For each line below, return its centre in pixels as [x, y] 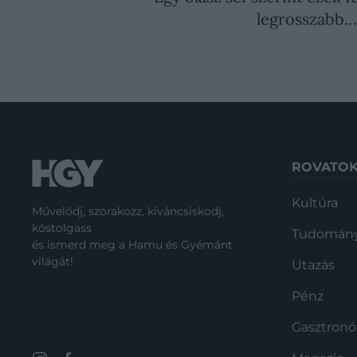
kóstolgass [62, 228]
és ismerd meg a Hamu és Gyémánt [132, 245]
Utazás [313, 265]
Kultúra [315, 203]
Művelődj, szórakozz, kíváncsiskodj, [128, 212]
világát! [53, 262]
